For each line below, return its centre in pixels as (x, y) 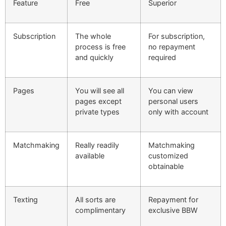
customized (168, 156)
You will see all (100, 91)
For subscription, (177, 36)
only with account (178, 112)
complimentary (100, 210)
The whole (93, 36)
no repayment (172, 47)
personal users (173, 101)
